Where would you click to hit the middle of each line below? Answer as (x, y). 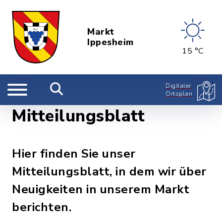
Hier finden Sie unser (74, 154)
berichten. (42, 207)
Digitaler (178, 86)
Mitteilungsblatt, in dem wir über (109, 171)
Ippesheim (111, 42)
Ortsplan (179, 94)
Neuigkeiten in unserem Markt (101, 189)
